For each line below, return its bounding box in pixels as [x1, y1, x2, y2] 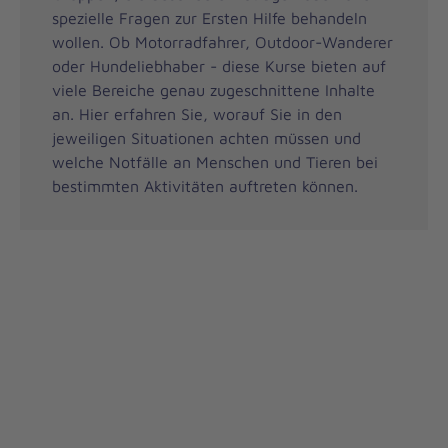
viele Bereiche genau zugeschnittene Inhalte [52, 80, 375, 99]
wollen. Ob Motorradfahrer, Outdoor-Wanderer [52, 32, 393, 51]
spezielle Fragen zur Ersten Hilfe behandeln [52, 8, 367, 27]
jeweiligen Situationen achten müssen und [52, 128, 361, 147]
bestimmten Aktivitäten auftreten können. [52, 176, 358, 195]
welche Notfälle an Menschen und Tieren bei [52, 152, 378, 171]
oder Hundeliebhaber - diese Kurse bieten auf [52, 56, 386, 75]
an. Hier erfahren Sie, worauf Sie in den [52, 104, 342, 123]
